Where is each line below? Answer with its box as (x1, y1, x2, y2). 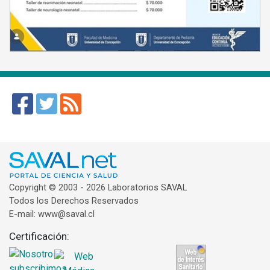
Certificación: (9, 230, 69, 242)
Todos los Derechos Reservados (9, 195, 139, 206)
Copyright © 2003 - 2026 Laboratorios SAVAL (9, 181, 187, 193)
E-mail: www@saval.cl (9, 208, 95, 219)
